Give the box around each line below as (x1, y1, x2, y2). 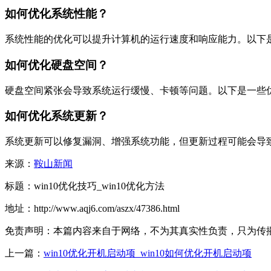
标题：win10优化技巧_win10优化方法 (5, 180, 165, 191)
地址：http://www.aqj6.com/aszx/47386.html (5, 203, 180, 214)
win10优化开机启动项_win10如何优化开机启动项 (44, 247, 252, 258)
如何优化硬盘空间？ (5, 58, 108, 71)
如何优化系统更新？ (5, 109, 108, 123)
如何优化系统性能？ (5, 7, 108, 21)
